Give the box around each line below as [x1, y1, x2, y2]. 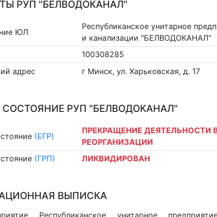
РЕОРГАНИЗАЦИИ [82, 137, 154, 147]
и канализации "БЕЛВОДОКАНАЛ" [82, 32, 212, 43]
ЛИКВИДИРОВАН [82, 154, 151, 164]
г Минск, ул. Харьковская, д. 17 [82, 66, 201, 76]
